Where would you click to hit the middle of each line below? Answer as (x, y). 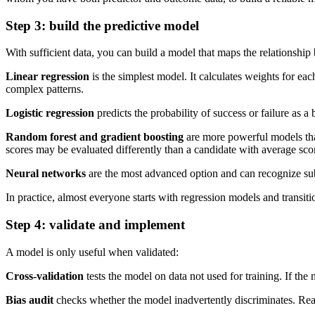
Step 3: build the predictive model (102, 25)
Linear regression (47, 77)
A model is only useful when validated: (92, 252)
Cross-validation (45, 276)
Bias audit (30, 300)
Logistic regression (50, 113)
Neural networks (46, 174)
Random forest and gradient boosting (95, 137)
